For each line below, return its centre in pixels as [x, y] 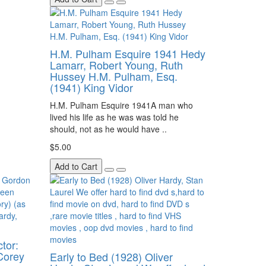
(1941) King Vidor [91, 87]
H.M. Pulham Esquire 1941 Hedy [127, 53]
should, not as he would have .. [108, 129]
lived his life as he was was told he [114, 117]
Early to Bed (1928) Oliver [111, 256]
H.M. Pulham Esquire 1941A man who [121, 105]
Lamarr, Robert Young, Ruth [116, 65]
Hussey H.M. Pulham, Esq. [113, 76]
